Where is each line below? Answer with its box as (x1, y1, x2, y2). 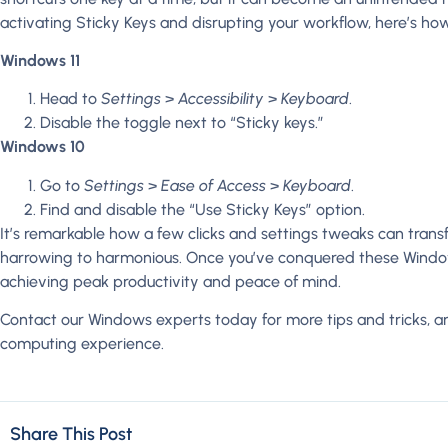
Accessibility (178, 89, 268, 109)
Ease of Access (161, 175, 266, 195)
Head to (40, 89, 101, 109)
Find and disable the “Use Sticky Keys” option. (40, 199, 365, 219)
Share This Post (10, 422, 132, 445)
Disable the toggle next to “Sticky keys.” (40, 113, 324, 133)
